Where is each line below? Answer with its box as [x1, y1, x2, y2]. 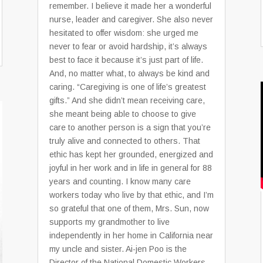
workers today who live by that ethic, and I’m [49, 190, 214, 200]
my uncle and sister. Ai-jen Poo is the [49, 244, 187, 254]
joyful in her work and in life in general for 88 [49, 163, 212, 173]
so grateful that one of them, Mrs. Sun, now [49, 204, 209, 213]
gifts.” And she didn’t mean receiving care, [49, 96, 205, 105]
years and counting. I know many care [49, 177, 191, 186]
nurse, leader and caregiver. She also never [49, 15, 213, 24]
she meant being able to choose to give [49, 109, 196, 119]
